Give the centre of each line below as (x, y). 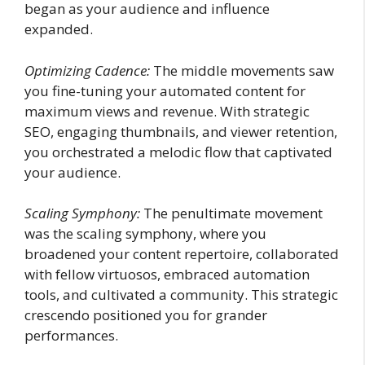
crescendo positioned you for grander (146, 315)
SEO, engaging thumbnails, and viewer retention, (181, 131)
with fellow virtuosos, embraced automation (167, 274)
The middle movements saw (242, 70)
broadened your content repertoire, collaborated (182, 254)
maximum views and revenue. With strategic (167, 111)
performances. (71, 335)
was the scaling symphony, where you (145, 233)
